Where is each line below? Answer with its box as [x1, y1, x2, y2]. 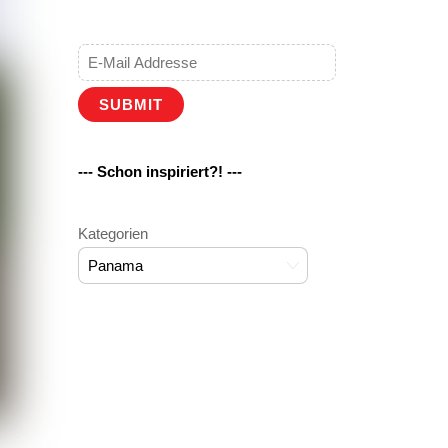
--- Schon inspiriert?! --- [77, 162, 242, 180]
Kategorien [77, 225, 148, 243]
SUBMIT [98, 96, 163, 114]
